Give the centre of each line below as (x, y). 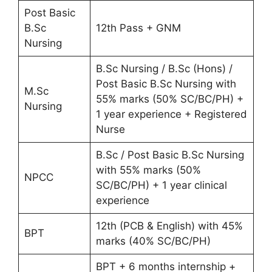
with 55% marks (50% (148, 170)
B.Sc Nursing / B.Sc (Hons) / (164, 69)
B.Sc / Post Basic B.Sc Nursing (170, 155)
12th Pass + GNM (138, 28)
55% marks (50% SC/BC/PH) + (169, 99)
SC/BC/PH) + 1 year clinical (161, 185)
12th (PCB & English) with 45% (169, 226)
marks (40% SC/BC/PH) (153, 241)
